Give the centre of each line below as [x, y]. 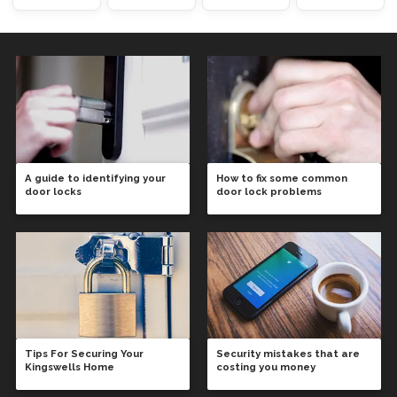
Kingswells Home [70, 367]
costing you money [266, 367]
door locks [53, 191]
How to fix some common [282, 178]
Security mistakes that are [288, 354]
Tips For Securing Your [84, 354]
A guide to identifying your [95, 178]
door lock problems [269, 191]
